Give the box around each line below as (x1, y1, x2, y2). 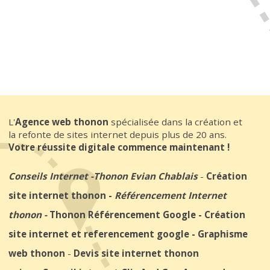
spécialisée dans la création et (108, 115, 242, 128)
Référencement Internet (115, 189, 227, 201)
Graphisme (198, 227, 248, 240)
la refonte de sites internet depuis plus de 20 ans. (8, 128, 227, 140)
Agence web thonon (15, 115, 108, 128)
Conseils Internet (8, 169, 88, 182)
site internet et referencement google (8, 227, 189, 240)
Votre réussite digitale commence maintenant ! (8, 140, 230, 153)
